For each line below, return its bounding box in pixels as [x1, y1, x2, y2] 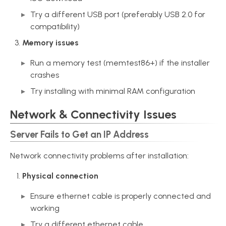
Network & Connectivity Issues [10, 107, 177, 122]
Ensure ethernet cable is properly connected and [30, 191, 211, 201]
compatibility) [30, 22, 80, 31]
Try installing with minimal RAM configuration [30, 86, 195, 96]
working [30, 203, 60, 213]
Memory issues [22, 38, 79, 47]
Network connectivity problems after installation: [10, 151, 189, 160]
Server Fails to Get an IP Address [10, 129, 149, 140]
